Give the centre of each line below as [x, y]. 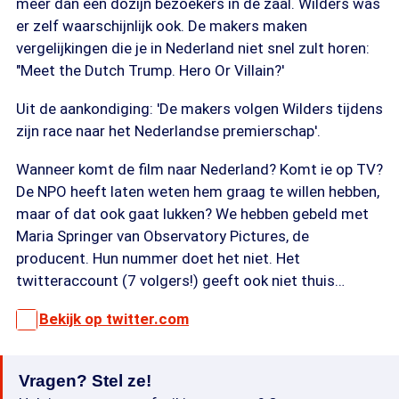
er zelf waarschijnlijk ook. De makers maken [162, 26]
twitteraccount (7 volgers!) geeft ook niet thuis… [180, 281]
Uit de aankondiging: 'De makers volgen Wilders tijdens [199, 109]
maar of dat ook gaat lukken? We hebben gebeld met [192, 214]
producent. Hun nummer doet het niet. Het [158, 258]
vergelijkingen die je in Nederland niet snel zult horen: [193, 48]
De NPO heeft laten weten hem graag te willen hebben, [198, 191]
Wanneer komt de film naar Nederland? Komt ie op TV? [199, 169]
